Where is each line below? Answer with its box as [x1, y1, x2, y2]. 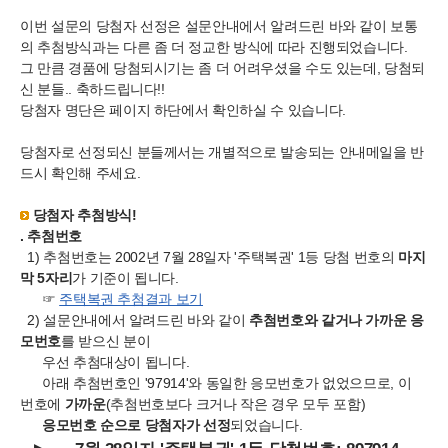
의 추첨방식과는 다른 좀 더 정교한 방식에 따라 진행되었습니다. [20, 39, 408, 55]
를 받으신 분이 [60, 333, 151, 349]
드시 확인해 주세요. [20, 165, 144, 181]
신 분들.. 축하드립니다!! [20, 81, 165, 97]
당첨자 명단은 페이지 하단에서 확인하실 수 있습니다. [20, 102, 346, 118]
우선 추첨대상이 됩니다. [20, 354, 190, 370]
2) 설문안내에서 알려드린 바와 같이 [20, 312, 249, 328]
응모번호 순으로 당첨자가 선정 [41, 417, 231, 433]
